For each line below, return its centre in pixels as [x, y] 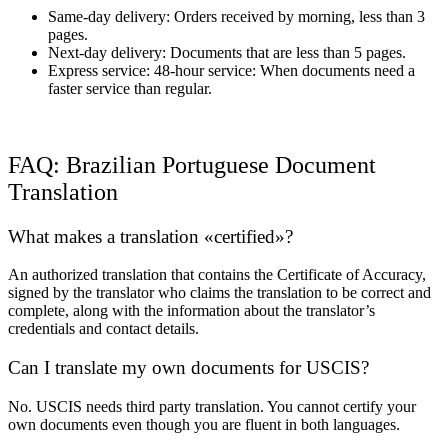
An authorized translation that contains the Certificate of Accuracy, [217, 275]
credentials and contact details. [103, 329]
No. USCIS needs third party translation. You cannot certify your [212, 406]
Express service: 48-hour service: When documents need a [231, 70]
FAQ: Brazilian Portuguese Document [192, 164]
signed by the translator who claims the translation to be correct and [219, 293]
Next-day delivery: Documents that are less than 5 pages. [227, 52]
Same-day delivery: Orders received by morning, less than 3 [236, 16]
